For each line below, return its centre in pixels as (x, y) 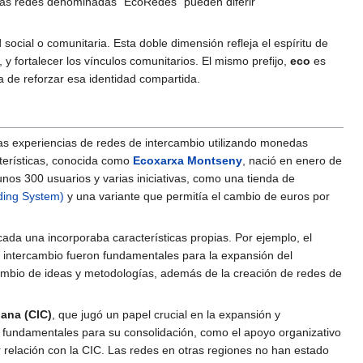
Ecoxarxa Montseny (188, 160)
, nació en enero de (292, 160)
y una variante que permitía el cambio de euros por (197, 196)
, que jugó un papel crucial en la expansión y (166, 314)
